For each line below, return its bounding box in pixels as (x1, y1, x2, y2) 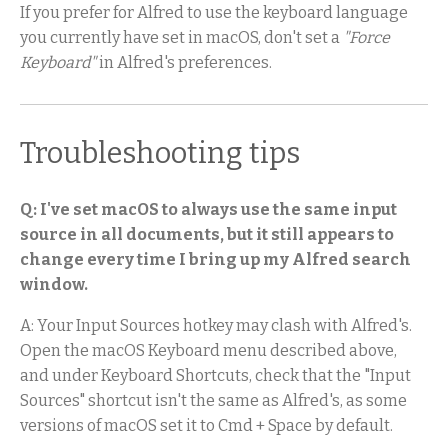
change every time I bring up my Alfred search (20, 249, 411, 269)
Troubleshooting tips (20, 135, 300, 171)
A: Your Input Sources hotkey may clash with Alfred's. (20, 315, 412, 335)
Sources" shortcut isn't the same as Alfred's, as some (20, 390, 407, 410)
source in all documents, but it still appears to (20, 224, 394, 244)
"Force (343, 28, 390, 48)
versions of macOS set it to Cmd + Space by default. (20, 415, 393, 435)
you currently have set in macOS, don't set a (20, 28, 343, 48)
